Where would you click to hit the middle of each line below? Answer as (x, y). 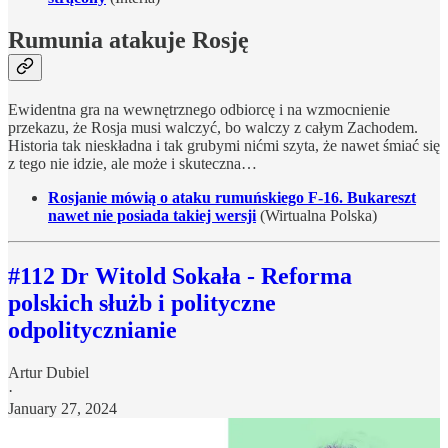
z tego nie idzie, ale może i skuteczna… (132, 163)
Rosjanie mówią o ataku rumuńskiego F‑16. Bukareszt (232, 197)
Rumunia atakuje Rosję (128, 39)
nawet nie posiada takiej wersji (152, 215)
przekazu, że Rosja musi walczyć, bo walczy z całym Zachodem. (213, 127)
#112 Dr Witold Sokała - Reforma (180, 275)
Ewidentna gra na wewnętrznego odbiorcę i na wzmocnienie (199, 109)
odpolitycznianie (92, 329)
